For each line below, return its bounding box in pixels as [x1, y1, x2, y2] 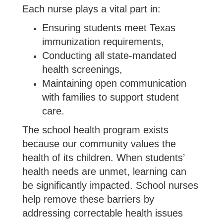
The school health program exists [22, 124, 168, 135]
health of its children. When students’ [22, 152, 184, 163]
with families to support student [42, 92, 179, 103]
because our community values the [22, 138, 176, 149]
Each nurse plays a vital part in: [22, 3, 161, 14]
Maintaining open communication [42, 78, 186, 89]
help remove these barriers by [22, 194, 154, 205]
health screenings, [42, 64, 122, 75]
